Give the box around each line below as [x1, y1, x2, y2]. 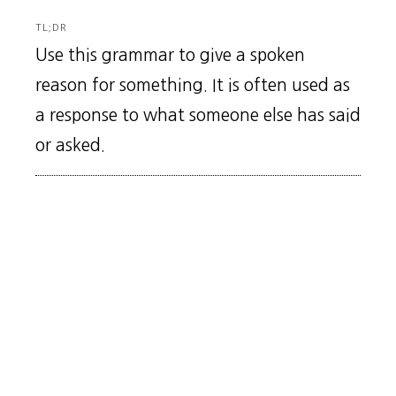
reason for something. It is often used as [35, 77, 350, 94]
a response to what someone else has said [35, 107, 361, 124]
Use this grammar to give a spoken [35, 47, 305, 64]
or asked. [35, 137, 105, 154]
